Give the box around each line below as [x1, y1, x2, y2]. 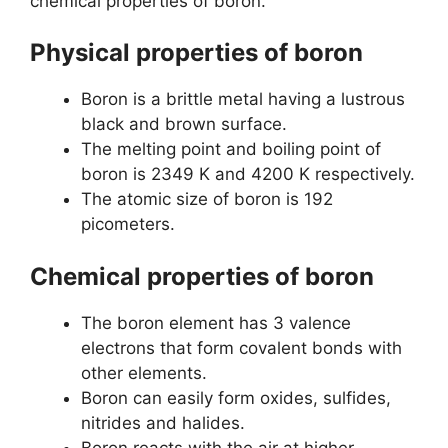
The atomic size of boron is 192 [81, 189, 333, 209]
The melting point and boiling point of [81, 139, 381, 159]
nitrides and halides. [81, 412, 245, 433]
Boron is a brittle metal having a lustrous [81, 89, 405, 109]
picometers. [81, 214, 175, 234]
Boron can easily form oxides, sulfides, [81, 387, 391, 408]
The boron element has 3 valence [81, 312, 351, 333]
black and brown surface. [81, 114, 287, 134]
